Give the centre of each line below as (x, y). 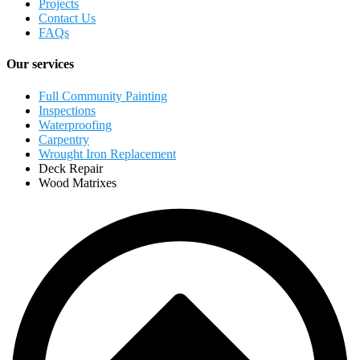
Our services (40, 64)
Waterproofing (75, 125)
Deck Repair (71, 168)
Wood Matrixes (78, 182)
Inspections (67, 110)
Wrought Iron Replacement (107, 153)
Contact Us (67, 18)
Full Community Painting (103, 96)
